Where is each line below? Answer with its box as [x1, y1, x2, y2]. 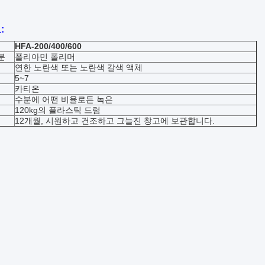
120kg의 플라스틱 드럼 [15, 105, 101, 115]
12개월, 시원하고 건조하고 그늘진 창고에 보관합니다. [15, 116, 215, 125]
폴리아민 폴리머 [15, 52, 75, 62]
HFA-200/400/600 [15, 41, 82, 51]
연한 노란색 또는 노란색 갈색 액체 [15, 63, 143, 72]
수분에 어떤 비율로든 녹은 [15, 95, 113, 104]
